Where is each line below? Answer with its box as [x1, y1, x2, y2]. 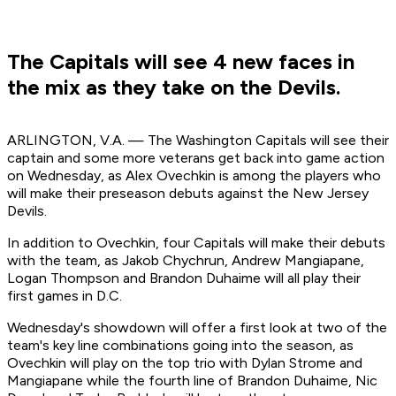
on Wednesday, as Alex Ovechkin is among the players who [7, 167, 381, 185]
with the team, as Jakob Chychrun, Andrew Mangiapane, [7, 252, 364, 270]
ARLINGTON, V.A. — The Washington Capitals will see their [7, 132, 389, 149]
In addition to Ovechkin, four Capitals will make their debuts [7, 234, 385, 252]
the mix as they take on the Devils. [7, 74, 340, 101]
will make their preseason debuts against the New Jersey [7, 185, 369, 202]
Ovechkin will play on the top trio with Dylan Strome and [7, 354, 362, 372]
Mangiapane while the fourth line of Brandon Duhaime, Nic [7, 372, 377, 390]
